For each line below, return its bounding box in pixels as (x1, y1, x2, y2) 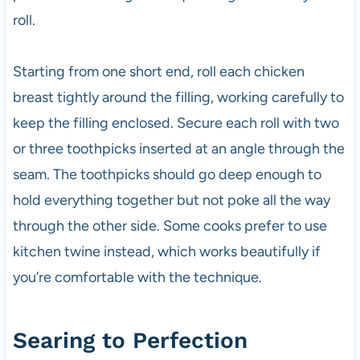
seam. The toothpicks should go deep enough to (12, 165, 321, 183)
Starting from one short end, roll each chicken (12, 62, 305, 80)
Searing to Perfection (12, 326, 247, 354)
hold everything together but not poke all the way (12, 190, 330, 209)
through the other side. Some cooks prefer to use (12, 216, 327, 235)
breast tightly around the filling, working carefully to (12, 88, 344, 106)
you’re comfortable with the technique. (12, 268, 262, 286)
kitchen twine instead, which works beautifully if (12, 242, 321, 260)
